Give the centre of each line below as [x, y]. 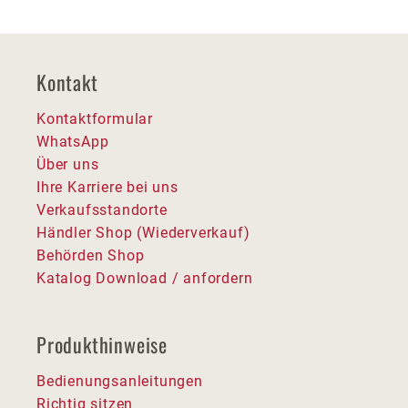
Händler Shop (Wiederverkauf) [143, 232]
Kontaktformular [95, 118]
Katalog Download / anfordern [145, 278]
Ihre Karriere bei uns [107, 187]
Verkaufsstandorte [102, 209]
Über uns [68, 164]
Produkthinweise [102, 344]
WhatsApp [73, 141]
